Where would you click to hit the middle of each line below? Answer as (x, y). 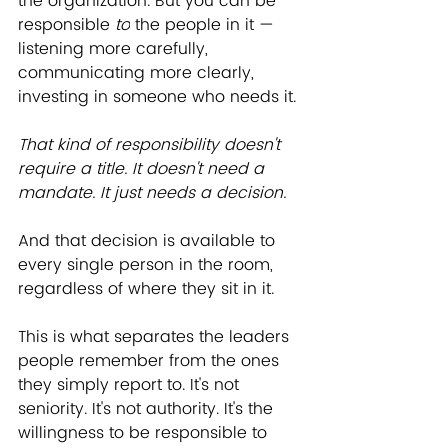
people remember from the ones (151, 360)
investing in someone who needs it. (157, 96)
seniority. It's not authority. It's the (148, 408)
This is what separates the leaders (156, 336)
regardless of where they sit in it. (146, 288)
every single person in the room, (148, 264)
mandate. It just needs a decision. (152, 192)
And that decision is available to (149, 240)
